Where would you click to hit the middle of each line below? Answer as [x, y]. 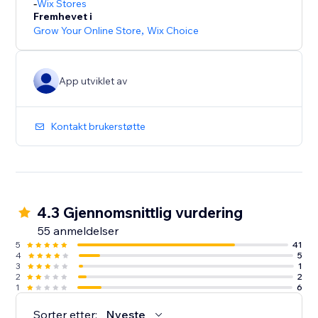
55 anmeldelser [78, 231]
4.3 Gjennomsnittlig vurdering [140, 213]
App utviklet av [94, 81]
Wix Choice [173, 31]
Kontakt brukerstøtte [98, 127]
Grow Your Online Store [88, 31]
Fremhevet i [63, 17]
